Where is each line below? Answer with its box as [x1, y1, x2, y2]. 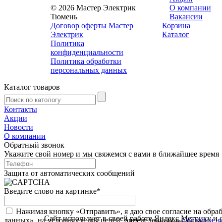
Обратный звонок [4, 140, 64, 149]
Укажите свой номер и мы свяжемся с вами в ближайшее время [4, 149, 219, 158]
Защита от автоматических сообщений [4, 168, 135, 177]
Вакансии [169, 12, 203, 21]
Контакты [4, 105, 37, 113]
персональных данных [51, 65, 127, 74]
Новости [4, 122, 33, 131]
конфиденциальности [51, 48, 123, 56]
